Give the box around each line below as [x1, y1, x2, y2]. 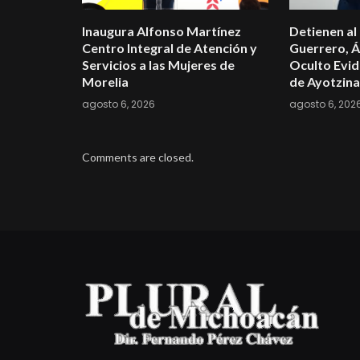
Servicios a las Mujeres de [82, 56, 235, 72]
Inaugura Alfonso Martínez [82, 22, 241, 39]
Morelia [82, 73, 129, 89]
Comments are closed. [82, 149, 194, 164]
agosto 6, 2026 [82, 96, 155, 111]
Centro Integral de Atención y [82, 39, 257, 55]
